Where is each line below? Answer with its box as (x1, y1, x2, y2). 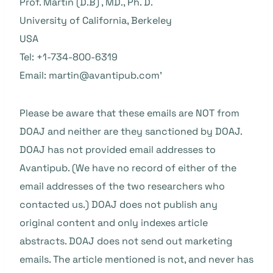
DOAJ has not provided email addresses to (19, 143, 216, 156)
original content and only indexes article (19, 216, 208, 229)
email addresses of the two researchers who (19, 180, 225, 193)
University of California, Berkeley (19, 14, 172, 27)
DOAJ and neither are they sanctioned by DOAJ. (19, 125, 242, 138)
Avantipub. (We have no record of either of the (19, 161, 236, 174)
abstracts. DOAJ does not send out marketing (19, 235, 232, 247)
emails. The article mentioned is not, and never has (19, 253, 253, 266)
